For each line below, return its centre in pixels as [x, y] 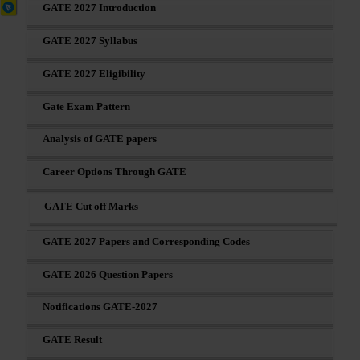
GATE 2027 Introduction [99, 8]
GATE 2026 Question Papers [108, 274]
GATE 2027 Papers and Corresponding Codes [146, 241]
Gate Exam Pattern [86, 106]
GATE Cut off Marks [91, 206]
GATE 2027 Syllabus [90, 40]
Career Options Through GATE [115, 172]
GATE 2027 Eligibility [94, 73]
